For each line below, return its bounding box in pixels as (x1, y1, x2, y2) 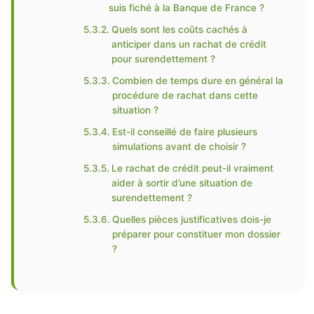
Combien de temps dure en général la (111, 75, 283, 86)
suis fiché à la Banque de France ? (108, 2, 264, 13)
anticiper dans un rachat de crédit (111, 39, 266, 50)
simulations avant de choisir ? (111, 141, 246, 152)
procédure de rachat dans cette (111, 90, 258, 101)
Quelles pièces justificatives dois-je (111, 214, 271, 225)
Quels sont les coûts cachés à (111, 24, 247, 35)
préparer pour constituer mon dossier (111, 228, 280, 240)
